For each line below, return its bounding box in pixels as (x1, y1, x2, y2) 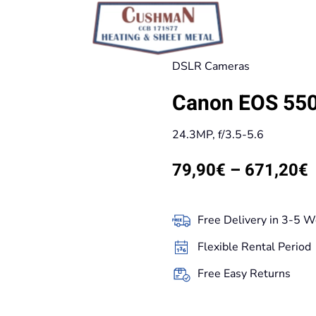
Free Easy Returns (197, 266, 291, 281)
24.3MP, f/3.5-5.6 (172, 127, 264, 142)
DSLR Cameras (172, 59, 250, 74)
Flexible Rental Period (197, 239, 311, 255)
